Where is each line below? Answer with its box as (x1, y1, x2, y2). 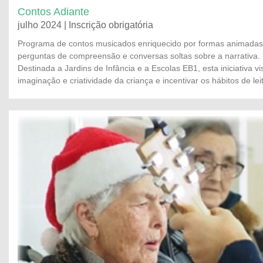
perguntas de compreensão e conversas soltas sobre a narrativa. (18, 51, 260, 60)
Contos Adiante (18, 6, 89, 18)
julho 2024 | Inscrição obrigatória (18, 20, 153, 30)
